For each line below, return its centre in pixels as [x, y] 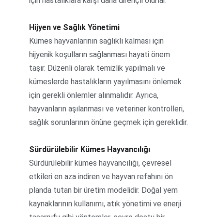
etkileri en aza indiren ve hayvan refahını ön [102, 177]
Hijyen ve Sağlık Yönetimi [74, 27]
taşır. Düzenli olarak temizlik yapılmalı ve [98, 68]
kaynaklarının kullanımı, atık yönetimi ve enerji [106, 204]
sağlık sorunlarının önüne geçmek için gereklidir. [108, 122]
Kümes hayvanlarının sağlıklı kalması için [97, 41]
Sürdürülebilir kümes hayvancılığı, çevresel [101, 163]
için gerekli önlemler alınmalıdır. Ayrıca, [95, 95]
